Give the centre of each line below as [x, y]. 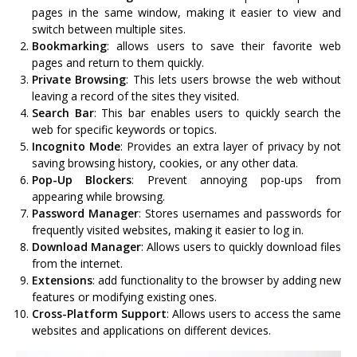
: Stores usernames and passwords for [240, 213]
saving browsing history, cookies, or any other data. [165, 163]
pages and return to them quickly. [118, 62]
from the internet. [77, 263]
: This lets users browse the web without [233, 79]
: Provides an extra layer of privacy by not [231, 146]
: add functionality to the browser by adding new [217, 280]
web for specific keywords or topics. [124, 129]
